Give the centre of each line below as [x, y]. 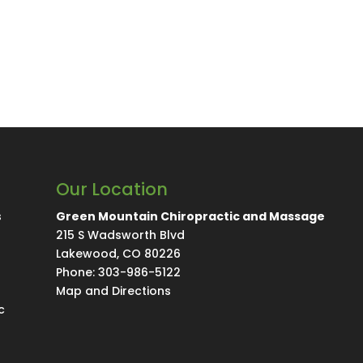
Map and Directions [113, 291]
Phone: [77, 273]
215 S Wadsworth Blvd [120, 235]
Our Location [111, 190]
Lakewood [86, 254]
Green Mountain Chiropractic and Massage [190, 217]
